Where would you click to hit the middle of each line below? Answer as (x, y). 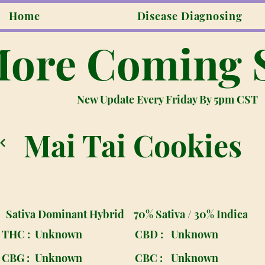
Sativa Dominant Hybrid (65, 214)
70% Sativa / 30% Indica (190, 214)
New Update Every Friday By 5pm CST (167, 99)
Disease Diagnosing (190, 16)
